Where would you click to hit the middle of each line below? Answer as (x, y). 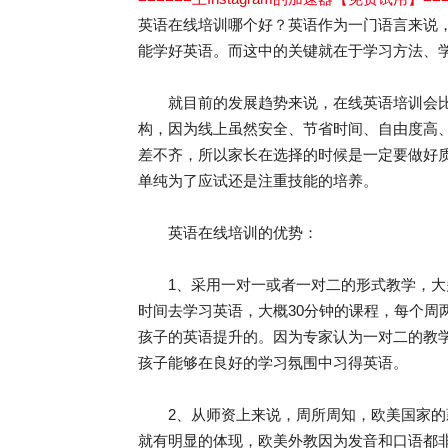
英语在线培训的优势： (228, 232)
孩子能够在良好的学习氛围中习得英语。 (273, 362)
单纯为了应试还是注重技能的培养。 (258, 180)
